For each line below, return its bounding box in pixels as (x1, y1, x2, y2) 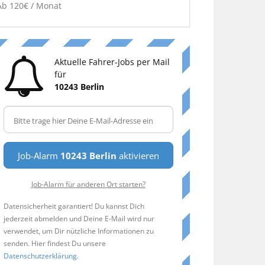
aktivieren (116, 150, 159, 162)
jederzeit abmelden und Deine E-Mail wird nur (3, 214, 154, 224)
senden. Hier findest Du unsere (3, 238, 106, 248)
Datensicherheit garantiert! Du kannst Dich (3, 201, 144, 211)
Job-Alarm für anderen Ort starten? (31, 179, 146, 189)
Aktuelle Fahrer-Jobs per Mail (54, 56, 170, 68)
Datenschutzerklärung (3, 251, 77, 261)
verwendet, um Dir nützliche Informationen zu (3, 226, 154, 236)
